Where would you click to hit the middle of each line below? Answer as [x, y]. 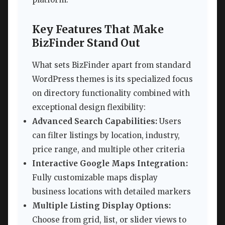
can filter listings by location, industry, [106, 136]
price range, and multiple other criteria [108, 150]
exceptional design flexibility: [89, 107]
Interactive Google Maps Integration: [110, 164]
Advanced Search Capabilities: [95, 122]
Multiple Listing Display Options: [101, 206]
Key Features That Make [98, 29]
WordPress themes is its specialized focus [113, 79]
